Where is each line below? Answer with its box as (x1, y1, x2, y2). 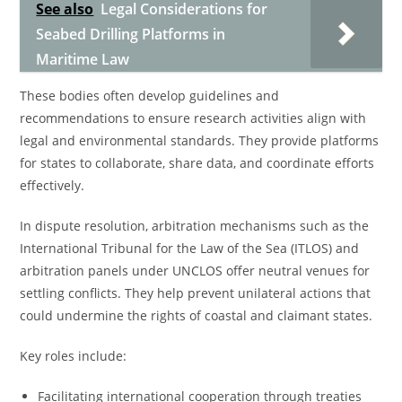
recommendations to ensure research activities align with (20, 109, 367, 127)
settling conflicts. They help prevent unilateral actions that (20, 284, 371, 301)
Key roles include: (20, 347, 127, 364)
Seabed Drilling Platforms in (36, 24, 226, 44)
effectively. (20, 177, 85, 194)
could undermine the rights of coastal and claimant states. (20, 307, 373, 324)
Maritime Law (36, 49, 130, 69)
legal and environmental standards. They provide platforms (20, 132, 380, 149)
